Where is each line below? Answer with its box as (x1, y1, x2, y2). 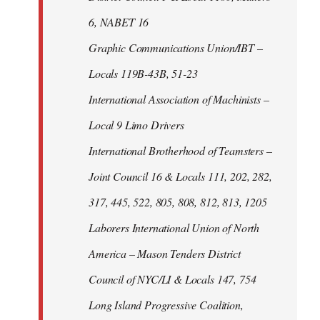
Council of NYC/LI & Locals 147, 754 (89, 271, 256, 286)
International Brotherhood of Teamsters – (89, 143, 272, 158)
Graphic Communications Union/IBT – (89, 40, 263, 55)
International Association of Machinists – (89, 91, 269, 106)
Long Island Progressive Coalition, (89, 297, 244, 312)
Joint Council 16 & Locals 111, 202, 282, (89, 169, 272, 184)
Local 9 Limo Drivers (89, 117, 184, 132)
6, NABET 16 (89, 14, 149, 29)
